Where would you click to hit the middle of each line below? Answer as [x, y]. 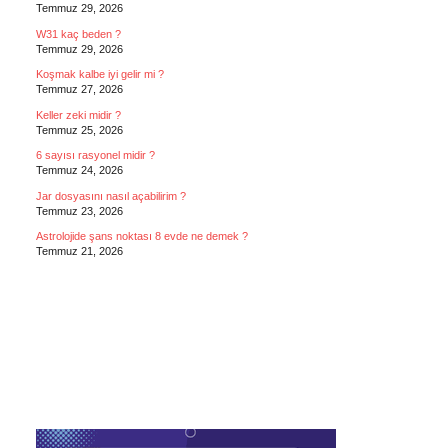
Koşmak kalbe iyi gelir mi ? [99, 74]
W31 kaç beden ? [78, 33]
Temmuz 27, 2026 [79, 89]
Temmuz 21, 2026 [79, 251]
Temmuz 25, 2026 [79, 129]
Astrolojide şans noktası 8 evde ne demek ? [141, 236]
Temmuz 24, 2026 [79, 170]
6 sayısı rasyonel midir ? [95, 155]
